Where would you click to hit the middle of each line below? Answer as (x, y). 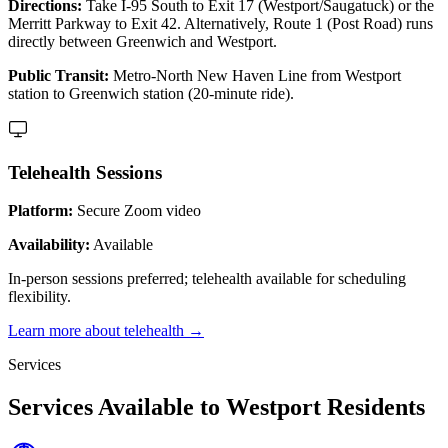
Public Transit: (58, 75)
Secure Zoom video (137, 211)
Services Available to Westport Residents (216, 407)
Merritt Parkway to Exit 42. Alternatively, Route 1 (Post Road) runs (220, 23)
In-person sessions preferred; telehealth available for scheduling (207, 279)
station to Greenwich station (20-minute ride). (151, 93)
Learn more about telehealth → (106, 331)
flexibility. (39, 297)
